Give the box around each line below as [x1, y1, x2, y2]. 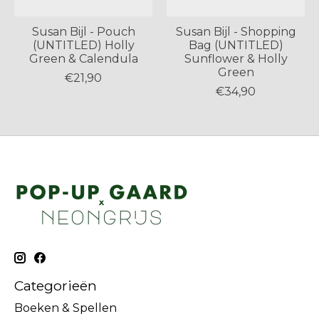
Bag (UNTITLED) [188, 38, 283, 52]
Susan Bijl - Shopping [175, 24, 296, 38]
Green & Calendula [28, 51, 138, 66]
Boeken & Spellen [14, 300, 117, 315]
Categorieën [14, 276, 97, 294]
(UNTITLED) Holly [32, 38, 135, 52]
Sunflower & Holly [184, 51, 288, 66]
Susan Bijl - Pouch [31, 24, 135, 38]
